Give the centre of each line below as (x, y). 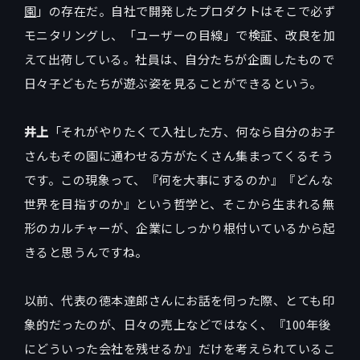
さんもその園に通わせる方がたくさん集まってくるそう (179, 155)
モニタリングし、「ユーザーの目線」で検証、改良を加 (180, 35)
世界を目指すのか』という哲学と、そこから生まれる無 (179, 203)
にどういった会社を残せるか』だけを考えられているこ (180, 348)
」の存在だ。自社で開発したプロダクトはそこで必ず (186, 10)
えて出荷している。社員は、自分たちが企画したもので (179, 59)
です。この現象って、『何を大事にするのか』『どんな (178, 179)
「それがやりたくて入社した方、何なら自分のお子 (192, 131)
